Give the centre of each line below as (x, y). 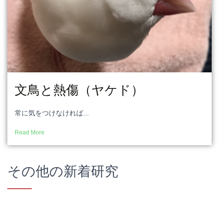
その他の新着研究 (63, 171)
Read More (30, 132)
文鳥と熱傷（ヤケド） (79, 90)
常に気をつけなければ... (52, 113)
